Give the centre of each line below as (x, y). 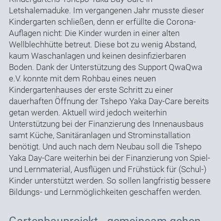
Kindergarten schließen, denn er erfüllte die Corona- (102, 22)
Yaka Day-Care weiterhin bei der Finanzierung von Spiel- (109, 158)
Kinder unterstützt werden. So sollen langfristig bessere (110, 181)
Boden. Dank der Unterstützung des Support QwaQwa (105, 67)
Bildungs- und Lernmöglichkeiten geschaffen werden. (105, 192)
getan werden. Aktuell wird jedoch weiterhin (88, 113)
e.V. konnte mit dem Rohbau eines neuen (82, 79)
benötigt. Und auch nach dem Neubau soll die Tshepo (105, 147)
